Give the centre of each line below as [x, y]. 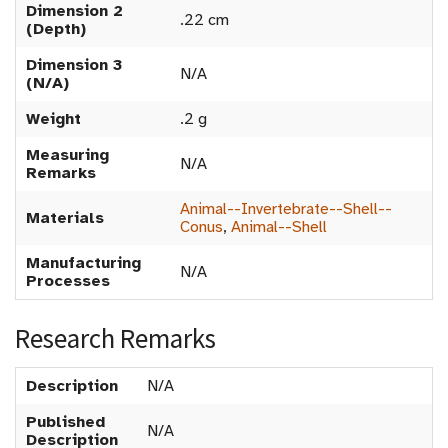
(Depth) [56, 29]
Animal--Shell [279, 227]
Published [65, 422]
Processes [68, 281]
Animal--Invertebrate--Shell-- [286, 209]
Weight [53, 119]
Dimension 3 [74, 65]
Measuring [67, 155]
